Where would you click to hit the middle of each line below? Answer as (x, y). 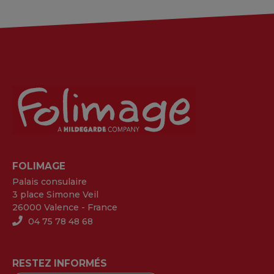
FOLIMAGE (39, 166)
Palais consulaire (50, 182)
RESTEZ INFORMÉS (60, 263)
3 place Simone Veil (55, 194)
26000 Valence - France (65, 207)
